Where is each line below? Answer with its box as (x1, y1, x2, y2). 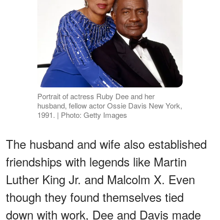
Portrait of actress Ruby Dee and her (37, 91, 155, 102)
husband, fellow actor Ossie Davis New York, (37, 100, 182, 111)
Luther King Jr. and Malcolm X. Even (6, 170, 195, 188)
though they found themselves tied (6, 188, 184, 206)
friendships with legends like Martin (6, 153, 187, 170)
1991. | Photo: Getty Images (37, 110, 127, 120)
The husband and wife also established (6, 135, 207, 153)
